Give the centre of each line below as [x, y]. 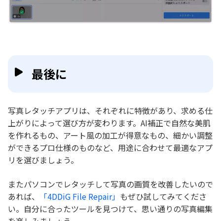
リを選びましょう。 [43, 160]
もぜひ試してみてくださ [163, 196]
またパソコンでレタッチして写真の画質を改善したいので [110, 184]
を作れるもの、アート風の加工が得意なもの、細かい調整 [110, 135]
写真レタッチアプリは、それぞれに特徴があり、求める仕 [110, 110]
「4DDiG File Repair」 [80, 196]
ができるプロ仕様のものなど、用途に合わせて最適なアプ [110, 147]
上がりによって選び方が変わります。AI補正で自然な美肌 [109, 123]
